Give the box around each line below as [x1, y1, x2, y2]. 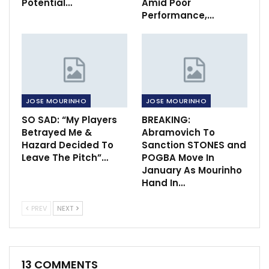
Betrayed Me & [22, 125, 92, 139]
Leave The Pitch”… [22, 151, 108, 164]
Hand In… [142, 176, 185, 189]
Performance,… [142, 8, 214, 22]
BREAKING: [142, 113, 190, 126]
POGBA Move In [142, 151, 214, 164]
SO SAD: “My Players [22, 113, 117, 126]
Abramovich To [142, 125, 215, 139]
